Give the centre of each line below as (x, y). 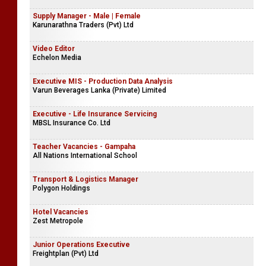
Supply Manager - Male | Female (87, 16)
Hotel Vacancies (61, 212)
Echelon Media (57, 58)
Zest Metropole (58, 221)
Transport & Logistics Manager (85, 179)
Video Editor (54, 49)
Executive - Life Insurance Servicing (95, 114)
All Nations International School (85, 156)
